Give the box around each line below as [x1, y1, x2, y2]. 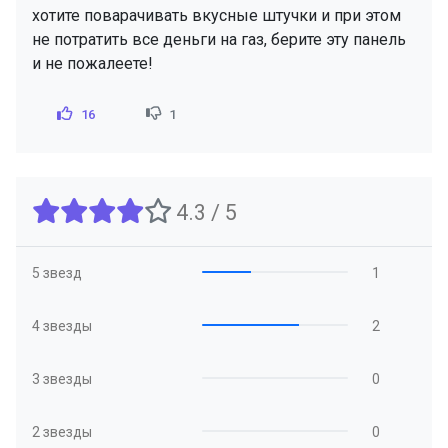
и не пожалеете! [32, 54, 153, 73]
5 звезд [32, 265, 82, 281]
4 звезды [32, 318, 92, 334]
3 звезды [32, 371, 92, 387]
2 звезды [32, 424, 92, 440]
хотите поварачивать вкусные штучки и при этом [32, 6, 401, 25]
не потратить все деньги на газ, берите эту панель [32, 30, 406, 49]
